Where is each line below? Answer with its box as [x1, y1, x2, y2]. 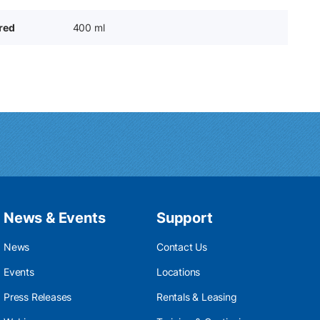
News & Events [4, 209, 106, 226]
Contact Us [156, 241, 207, 253]
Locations [156, 266, 201, 278]
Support [156, 209, 213, 226]
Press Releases [4, 291, 72, 303]
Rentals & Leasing [156, 291, 237, 303]
